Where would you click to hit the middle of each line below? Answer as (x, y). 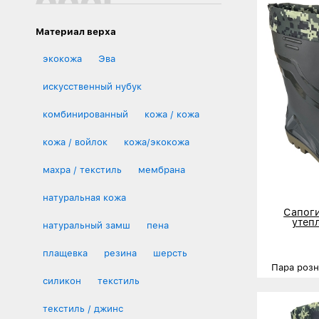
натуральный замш (87, 225)
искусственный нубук (92, 86)
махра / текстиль (82, 169)
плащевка (65, 253)
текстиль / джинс (83, 308)
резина (120, 253)
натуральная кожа (84, 197)
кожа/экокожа (157, 142)
